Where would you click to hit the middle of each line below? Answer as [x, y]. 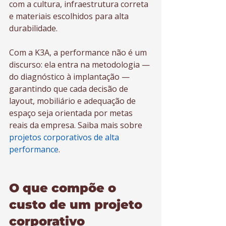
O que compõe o [64, 188]
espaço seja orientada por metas [72, 113]
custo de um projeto [77, 205]
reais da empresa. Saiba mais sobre [77, 125]
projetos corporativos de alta [65, 137]
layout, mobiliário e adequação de [73, 101]
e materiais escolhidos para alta [70, 16]
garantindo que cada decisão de [70, 89]
